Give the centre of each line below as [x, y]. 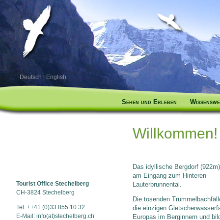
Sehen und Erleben [150, 102]
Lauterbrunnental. [157, 184]
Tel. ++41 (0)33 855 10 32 [51, 207]
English [56, 77]
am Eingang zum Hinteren [169, 175]
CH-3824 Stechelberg [45, 192]
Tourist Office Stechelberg [53, 184]
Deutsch [31, 77]
